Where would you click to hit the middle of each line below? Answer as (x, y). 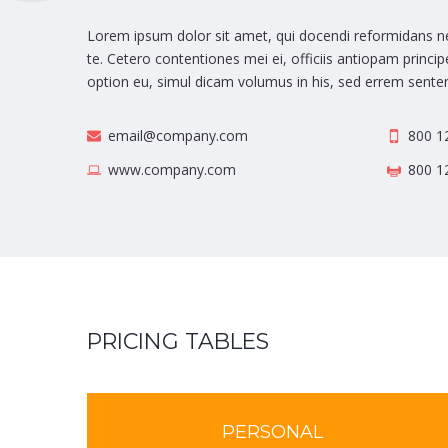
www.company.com (172, 170)
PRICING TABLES (178, 342)
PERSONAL (272, 432)
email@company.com (178, 136)
